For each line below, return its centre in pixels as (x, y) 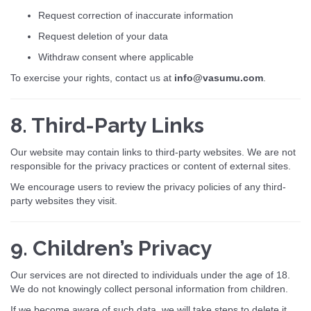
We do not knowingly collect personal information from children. (149, 289)
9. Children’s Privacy (111, 248)
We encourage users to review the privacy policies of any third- (148, 187)
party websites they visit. (64, 201)
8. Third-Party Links (107, 125)
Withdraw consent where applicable (116, 57)
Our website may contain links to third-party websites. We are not (153, 152)
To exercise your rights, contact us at (92, 78)
